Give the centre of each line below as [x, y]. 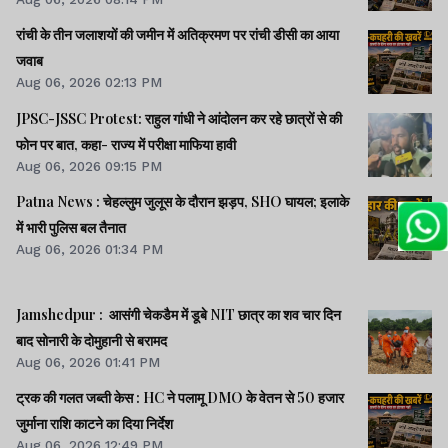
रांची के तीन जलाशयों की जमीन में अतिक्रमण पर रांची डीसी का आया [177, 35]
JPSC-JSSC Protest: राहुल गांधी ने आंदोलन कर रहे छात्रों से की [179, 118]
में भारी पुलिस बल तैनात [71, 227]
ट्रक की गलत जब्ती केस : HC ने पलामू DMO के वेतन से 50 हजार [180, 398]
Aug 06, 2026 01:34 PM [89, 248]
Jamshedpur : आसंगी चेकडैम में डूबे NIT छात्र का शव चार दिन [178, 314]
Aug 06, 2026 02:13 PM [89, 82]
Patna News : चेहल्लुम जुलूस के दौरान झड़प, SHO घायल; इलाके [182, 201]
